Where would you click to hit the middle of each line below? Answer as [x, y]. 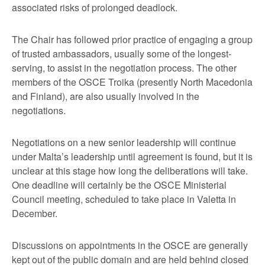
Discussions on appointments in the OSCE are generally [130, 245]
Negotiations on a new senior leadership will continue [124, 142]
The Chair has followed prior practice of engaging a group [132, 39]
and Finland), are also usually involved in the [106, 96]
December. [35, 213]
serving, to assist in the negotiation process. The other [124, 68]
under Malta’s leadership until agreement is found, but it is [132, 156]
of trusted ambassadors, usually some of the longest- [122, 54]
